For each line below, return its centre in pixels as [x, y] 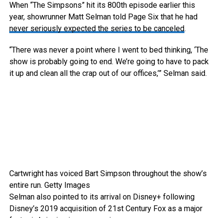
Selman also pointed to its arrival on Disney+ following [102, 197]
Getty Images [67, 185]
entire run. [27, 185]
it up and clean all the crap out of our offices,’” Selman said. [108, 73]
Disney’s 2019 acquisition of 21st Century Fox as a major [106, 209]
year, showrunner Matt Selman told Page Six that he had [103, 17]
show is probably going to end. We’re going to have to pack [109, 62]
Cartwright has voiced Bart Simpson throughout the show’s [108, 174]
